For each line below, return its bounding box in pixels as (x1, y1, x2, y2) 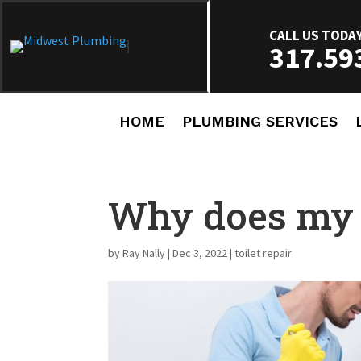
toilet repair (234, 245, 293, 260)
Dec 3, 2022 (172, 245, 228, 260)
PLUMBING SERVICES (182, 113, 338, 130)
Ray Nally (122, 245, 166, 260)
